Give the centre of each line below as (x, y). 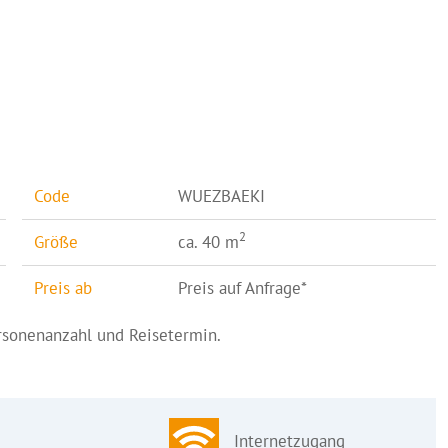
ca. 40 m (208, 241)
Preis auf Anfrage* (242, 287)
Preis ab (62, 287)
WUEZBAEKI (221, 195)
